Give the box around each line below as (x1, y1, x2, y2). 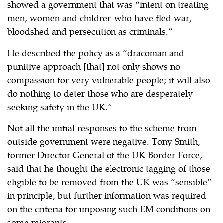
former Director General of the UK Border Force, (7, 148, 202, 161)
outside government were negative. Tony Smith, (7, 134, 200, 147)
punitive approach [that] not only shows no (7, 59, 180, 72)
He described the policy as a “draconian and (7, 46, 184, 59)
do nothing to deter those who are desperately (7, 86, 193, 99)
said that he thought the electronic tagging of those (7, 161, 210, 174)
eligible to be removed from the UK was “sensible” (7, 175, 212, 188)
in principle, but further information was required (7, 188, 206, 201)
